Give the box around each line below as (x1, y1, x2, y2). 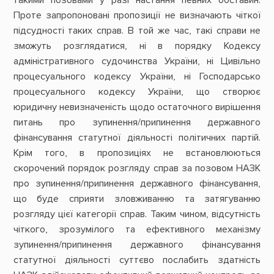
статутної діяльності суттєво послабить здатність (13, 253, 261, 266)
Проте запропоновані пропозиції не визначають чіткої (13, 9, 261, 21)
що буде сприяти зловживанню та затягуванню (13, 192, 261, 205)
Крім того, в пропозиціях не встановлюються (13, 146, 261, 159)
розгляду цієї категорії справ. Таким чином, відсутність (13, 207, 261, 220)
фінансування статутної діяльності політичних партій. (13, 131, 261, 144)
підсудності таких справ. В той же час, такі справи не (13, 24, 261, 37)
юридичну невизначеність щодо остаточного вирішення (13, 100, 261, 113)
